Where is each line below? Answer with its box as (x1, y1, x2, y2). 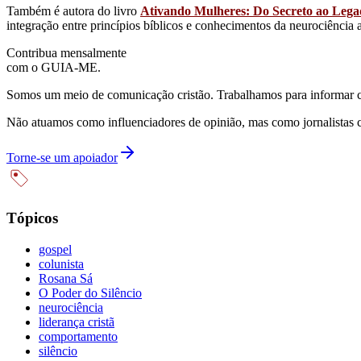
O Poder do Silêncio (39, 285, 142, 300)
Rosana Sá (39, 271, 93, 285)
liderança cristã (39, 314, 114, 329)
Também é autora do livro (6, 3, 140, 18)
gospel (39, 242, 72, 256)
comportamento (39, 329, 118, 343)
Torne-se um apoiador (6, 150, 118, 164)
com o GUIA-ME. (6, 60, 101, 74)
